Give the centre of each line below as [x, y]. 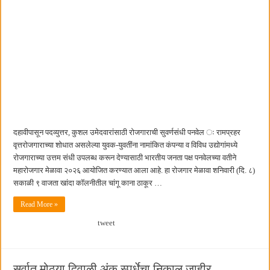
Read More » [39, 205]
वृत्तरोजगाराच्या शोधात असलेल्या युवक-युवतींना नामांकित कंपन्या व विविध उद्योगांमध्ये [126, 145]
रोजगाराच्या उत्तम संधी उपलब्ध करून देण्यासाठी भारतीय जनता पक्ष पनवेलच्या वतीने [125, 158]
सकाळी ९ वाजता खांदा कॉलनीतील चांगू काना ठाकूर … [88, 183]
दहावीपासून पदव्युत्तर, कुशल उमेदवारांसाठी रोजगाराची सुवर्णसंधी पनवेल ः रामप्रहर [127, 133]
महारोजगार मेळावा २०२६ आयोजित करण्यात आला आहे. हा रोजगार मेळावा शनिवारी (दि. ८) [134, 171]
